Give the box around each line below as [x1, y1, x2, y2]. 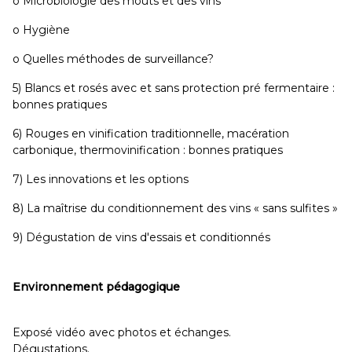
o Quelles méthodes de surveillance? [13, 52, 214, 66]
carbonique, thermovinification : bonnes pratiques [13, 143, 283, 157]
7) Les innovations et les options [13, 172, 189, 186]
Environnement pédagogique [13, 280, 180, 294]
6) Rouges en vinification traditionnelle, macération [13, 126, 289, 141]
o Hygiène [13, 23, 70, 37]
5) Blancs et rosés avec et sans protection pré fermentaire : [13, 81, 335, 95]
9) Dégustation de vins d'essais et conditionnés [13, 230, 270, 244]
